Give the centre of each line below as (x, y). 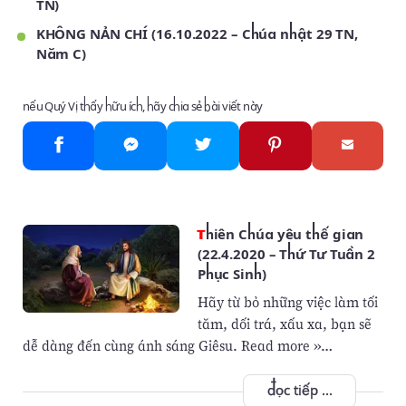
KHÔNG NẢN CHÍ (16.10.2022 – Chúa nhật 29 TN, (197, 34)
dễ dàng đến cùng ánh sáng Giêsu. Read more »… (177, 345)
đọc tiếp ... (300, 391)
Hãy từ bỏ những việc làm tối (287, 302)
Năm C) (61, 54)
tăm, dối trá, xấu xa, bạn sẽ (284, 324)
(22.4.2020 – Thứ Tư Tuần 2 (286, 255)
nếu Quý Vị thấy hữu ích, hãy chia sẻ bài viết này (142, 106)
